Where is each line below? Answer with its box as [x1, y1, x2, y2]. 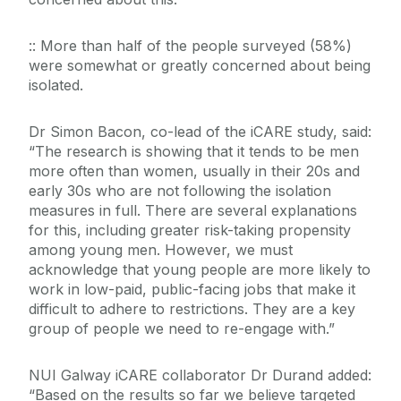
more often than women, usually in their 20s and [29, 162, 360, 181]
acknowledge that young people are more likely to [29, 260, 371, 279]
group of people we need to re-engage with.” [29, 320, 335, 338]
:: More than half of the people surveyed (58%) [29, 37, 352, 55]
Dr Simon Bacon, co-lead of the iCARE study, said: [29, 123, 371, 141]
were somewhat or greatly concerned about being [29, 56, 371, 75]
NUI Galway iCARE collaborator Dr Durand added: [29, 366, 371, 385]
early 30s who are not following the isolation [29, 182, 331, 200]
